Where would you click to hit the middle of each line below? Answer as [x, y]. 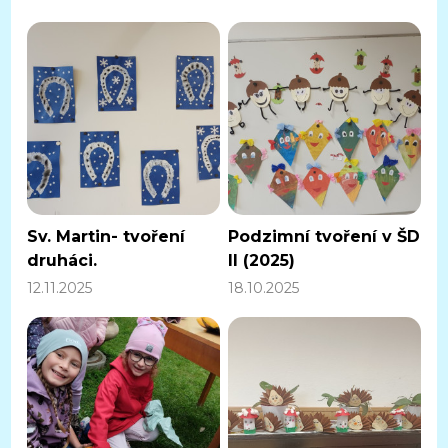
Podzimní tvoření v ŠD [324, 237]
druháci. [62, 261]
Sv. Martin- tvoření [106, 237]
